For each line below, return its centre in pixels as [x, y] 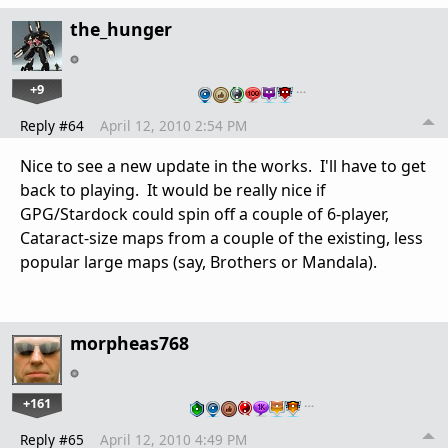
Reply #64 [52, 125]
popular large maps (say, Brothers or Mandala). [200, 261]
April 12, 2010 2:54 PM [173, 125]
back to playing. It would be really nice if [173, 189]
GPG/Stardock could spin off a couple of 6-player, [204, 213]
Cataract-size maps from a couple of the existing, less [221, 237]
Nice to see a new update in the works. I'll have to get [223, 165]
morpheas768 [129, 342]
